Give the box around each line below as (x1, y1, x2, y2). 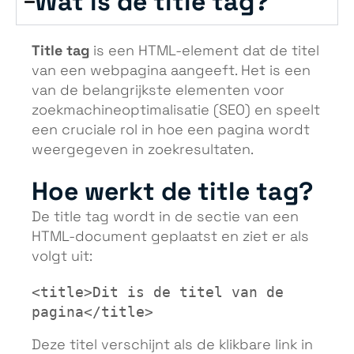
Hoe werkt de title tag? (32, 175, 314, 207)
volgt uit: (32, 249, 92, 264)
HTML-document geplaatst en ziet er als (32, 229, 309, 244)
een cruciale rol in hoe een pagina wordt (32, 123, 310, 137)
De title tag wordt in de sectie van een (32, 209, 299, 224)
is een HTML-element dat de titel (89, 44, 319, 58)
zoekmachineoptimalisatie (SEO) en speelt (32, 104, 320, 118)
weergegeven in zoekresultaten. (32, 143, 254, 157)
